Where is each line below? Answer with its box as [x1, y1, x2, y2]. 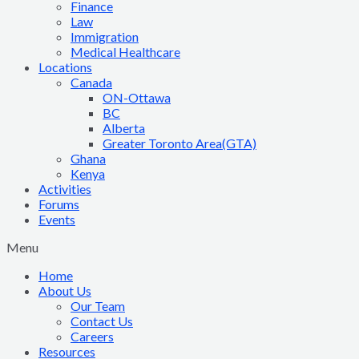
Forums [38, 196, 79, 212]
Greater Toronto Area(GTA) [103, 135, 256, 151]
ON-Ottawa [103, 90, 171, 105]
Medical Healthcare [71, 44, 180, 59]
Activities [38, 181, 91, 196]
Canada [71, 75, 112, 90]
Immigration [71, 29, 139, 44]
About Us [38, 283, 91, 298]
